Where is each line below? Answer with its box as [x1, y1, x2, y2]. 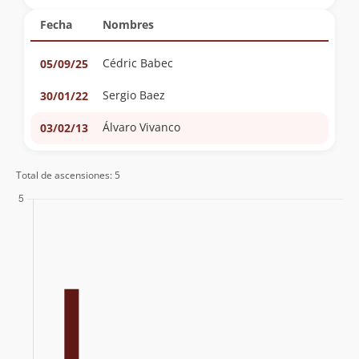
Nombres [103, 16, 154, 32]
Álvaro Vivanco [103, 119, 180, 135]
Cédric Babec [103, 54, 173, 71]
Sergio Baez [103, 87, 165, 103]
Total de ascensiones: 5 [16, 167, 120, 181]
